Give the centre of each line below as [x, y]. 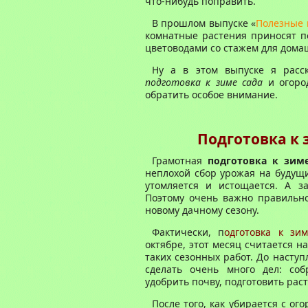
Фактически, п [188, 232]
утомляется [176, 185]
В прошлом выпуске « [204, 23]
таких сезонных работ [198, 257]
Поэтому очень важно [202, 198]
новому [164, 210]
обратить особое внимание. [211, 95]
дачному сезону [219, 210]
